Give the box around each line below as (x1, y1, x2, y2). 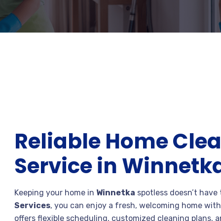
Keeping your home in (14, 188, 96, 197)
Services (14, 201, 50, 210)
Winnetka (96, 188, 135, 197)
